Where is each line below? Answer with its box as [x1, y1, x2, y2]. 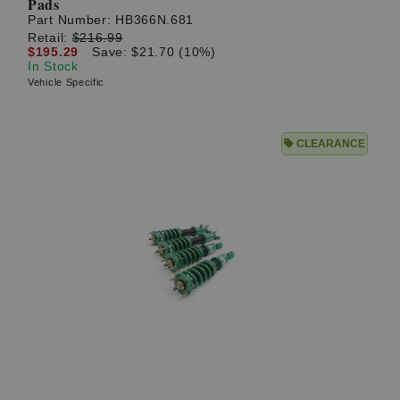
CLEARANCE [294, 137, 365, 150]
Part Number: [28, 12, 116, 28]
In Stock [28, 58, 79, 73]
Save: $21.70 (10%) [92, 44, 216, 59]
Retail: [28, 29, 72, 45]
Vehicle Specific [28, 76, 105, 87]
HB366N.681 [115, 12, 195, 28]
